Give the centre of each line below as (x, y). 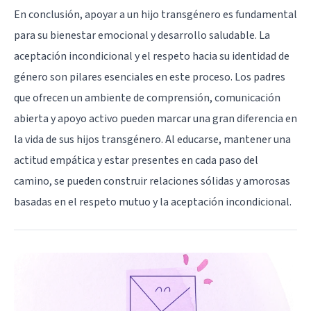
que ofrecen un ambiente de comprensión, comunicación (147, 98)
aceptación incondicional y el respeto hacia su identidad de (152, 56)
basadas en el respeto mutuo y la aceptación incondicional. (153, 202)
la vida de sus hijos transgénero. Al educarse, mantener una (152, 139)
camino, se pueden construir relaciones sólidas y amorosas (152, 181)
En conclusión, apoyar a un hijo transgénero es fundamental (155, 14)
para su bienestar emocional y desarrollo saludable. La (142, 35)
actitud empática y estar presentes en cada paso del (136, 160)
